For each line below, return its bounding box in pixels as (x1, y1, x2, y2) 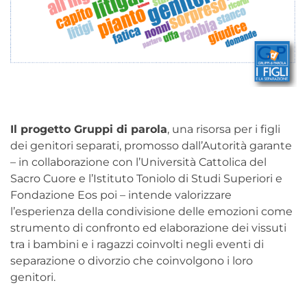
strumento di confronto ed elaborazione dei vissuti (10, 221, 286, 234)
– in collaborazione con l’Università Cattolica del (10, 155, 267, 169)
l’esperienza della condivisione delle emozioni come (10, 204, 293, 218)
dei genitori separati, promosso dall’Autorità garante (10, 138, 292, 152)
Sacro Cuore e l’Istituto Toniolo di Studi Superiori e (10, 171, 282, 185)
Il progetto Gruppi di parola (10, 122, 167, 136)
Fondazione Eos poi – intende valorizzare (10, 188, 232, 201)
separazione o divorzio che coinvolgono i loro (10, 254, 253, 267)
